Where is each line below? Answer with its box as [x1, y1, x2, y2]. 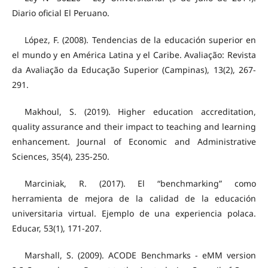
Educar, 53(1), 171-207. [11, 223, 102, 234]
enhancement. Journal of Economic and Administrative [11, 136, 257, 148]
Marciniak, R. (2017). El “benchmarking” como [24, 178, 257, 190]
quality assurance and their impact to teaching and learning [11, 121, 257, 133]
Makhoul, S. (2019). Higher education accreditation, [24, 106, 257, 118]
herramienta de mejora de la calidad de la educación [11, 193, 257, 205]
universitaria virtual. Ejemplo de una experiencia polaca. [11, 208, 257, 220]
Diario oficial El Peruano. [11, 7, 109, 19]
